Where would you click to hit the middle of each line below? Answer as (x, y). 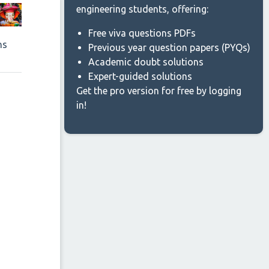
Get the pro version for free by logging (159, 91)
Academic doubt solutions (146, 62)
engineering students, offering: (142, 9)
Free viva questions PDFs (142, 33)
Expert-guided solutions (140, 76)
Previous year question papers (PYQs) (169, 47)
